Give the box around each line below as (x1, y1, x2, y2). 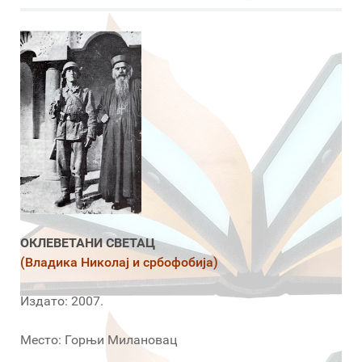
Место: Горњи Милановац (20, 331, 177, 347)
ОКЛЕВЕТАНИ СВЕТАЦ (20, 234, 155, 250)
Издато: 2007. (20, 293, 103, 309)
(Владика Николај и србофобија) (20, 254, 218, 270)
